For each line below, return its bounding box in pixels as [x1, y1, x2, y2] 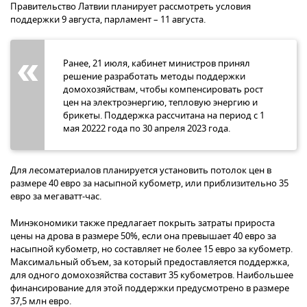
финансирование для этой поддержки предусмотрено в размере [10, 281, 289, 295]
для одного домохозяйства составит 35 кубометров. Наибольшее [10, 268, 293, 282]
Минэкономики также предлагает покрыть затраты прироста [10, 216, 275, 230]
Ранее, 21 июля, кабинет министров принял [63, 56, 250, 70]
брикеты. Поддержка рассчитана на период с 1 [63, 108, 265, 122]
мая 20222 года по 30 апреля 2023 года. [63, 121, 230, 135]
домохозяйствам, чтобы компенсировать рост [63, 82, 263, 96]
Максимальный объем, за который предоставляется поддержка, [10, 255, 289, 269]
